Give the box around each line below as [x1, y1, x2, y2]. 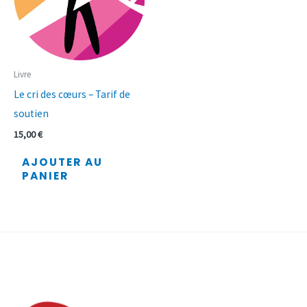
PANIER [21, 169, 69, 184]
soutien [14, 106, 49, 120]
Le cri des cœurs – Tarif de [14, 87, 130, 101]
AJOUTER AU [21, 155, 103, 170]
